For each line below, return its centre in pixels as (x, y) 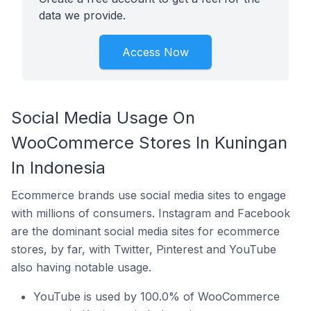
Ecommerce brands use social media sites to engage (149, 195)
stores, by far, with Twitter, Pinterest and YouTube (144, 249)
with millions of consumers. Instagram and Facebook (151, 213)
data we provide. (82, 15)
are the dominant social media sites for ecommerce (145, 231)
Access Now (155, 52)
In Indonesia (58, 168)
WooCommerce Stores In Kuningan (149, 143)
